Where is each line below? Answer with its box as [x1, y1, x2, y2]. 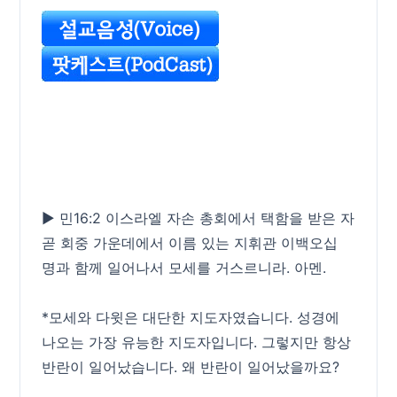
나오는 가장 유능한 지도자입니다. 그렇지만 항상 [42, 333, 352, 351]
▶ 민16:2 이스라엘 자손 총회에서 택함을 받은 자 [42, 209, 355, 227]
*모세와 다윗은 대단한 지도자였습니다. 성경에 [42, 308, 340, 326]
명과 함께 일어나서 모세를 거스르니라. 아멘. [42, 259, 327, 276]
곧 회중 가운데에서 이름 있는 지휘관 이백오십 [42, 234, 339, 252]
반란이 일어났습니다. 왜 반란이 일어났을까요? [42, 358, 340, 376]
